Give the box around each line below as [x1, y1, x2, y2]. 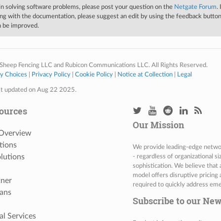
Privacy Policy [31, 71, 71, 77]
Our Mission [132, 119, 184, 131]
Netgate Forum [174, 3, 217, 10]
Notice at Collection [117, 71, 173, 77]
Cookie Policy [74, 71, 113, 77]
